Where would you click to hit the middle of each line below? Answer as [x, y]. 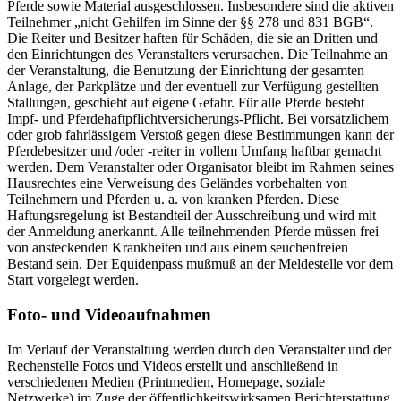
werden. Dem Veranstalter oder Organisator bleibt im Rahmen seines [200, 167]
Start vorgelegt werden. [73, 280]
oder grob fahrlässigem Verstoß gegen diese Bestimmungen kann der [200, 135]
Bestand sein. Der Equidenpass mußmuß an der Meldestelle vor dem [200, 264]
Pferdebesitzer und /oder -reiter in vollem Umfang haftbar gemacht [194, 151]
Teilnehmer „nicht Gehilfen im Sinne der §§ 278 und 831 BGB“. [190, 22]
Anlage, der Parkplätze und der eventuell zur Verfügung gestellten [193, 87]
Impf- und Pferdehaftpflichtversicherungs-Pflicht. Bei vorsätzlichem [198, 119]
